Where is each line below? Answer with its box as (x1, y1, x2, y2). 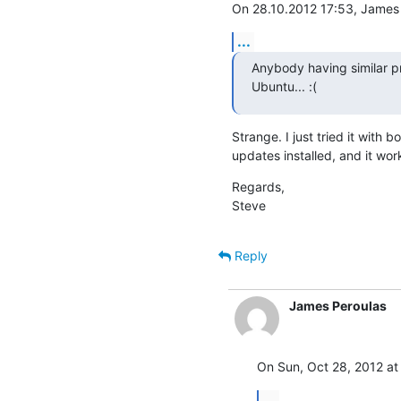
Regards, (231, 178, 285, 194)
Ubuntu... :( (251, 78, 317, 94)
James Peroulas (288, 297, 387, 313)
